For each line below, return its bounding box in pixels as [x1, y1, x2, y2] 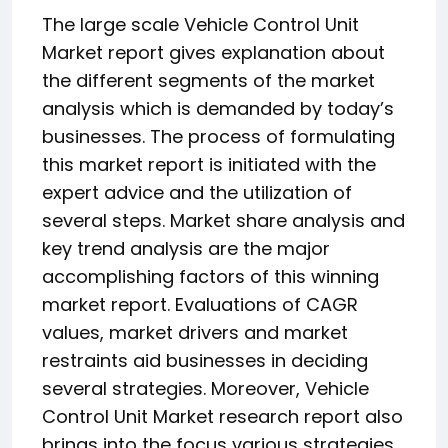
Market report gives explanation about [42, 39, 385, 65]
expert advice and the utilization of [42, 179, 352, 205]
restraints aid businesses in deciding [42, 347, 368, 373]
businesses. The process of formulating [42, 123, 395, 149]
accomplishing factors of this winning [42, 263, 379, 289]
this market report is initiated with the [42, 151, 376, 177]
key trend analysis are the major [42, 235, 330, 261]
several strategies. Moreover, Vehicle [42, 375, 369, 401]
